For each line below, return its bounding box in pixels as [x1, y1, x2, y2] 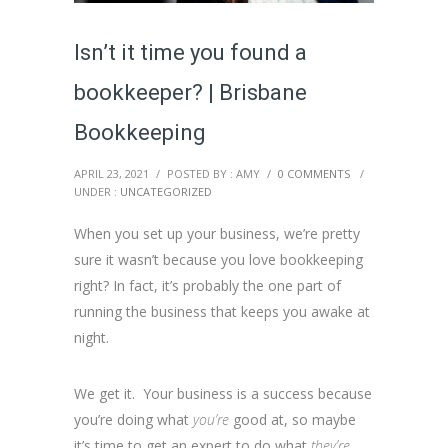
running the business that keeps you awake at [74, 301, 370, 321]
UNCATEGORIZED [120, 183, 212, 199]
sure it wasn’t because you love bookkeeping [74, 249, 363, 269]
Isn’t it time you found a [74, 39, 307, 65]
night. [74, 327, 109, 347]
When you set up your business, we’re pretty [74, 223, 360, 243]
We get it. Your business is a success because [74, 383, 372, 403]
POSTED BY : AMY [167, 165, 260, 181]
